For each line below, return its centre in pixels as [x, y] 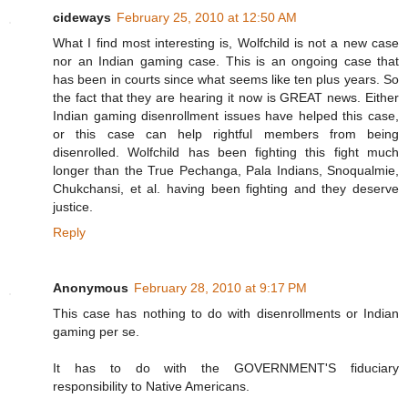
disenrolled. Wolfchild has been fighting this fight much [226, 152]
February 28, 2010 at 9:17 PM [220, 288]
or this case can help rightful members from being [226, 133]
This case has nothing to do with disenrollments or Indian [226, 314]
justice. [73, 206]
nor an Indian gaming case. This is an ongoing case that [226, 61]
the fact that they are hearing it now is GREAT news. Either [226, 97]
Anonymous [91, 288]
